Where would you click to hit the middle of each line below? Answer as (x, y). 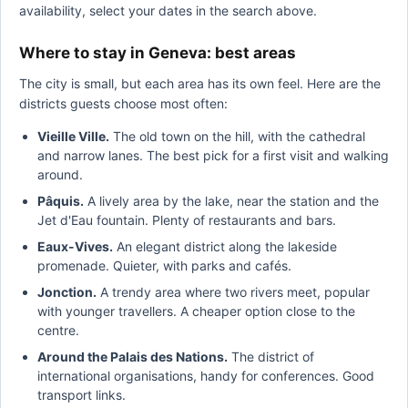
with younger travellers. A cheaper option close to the (196, 311)
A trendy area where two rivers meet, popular (233, 292)
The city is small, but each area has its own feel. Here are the (200, 83)
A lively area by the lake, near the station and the (231, 201)
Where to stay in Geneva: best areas (158, 53)
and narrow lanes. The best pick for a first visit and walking (213, 155)
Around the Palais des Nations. (133, 357)
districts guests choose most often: (123, 103)
